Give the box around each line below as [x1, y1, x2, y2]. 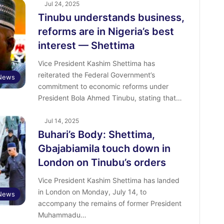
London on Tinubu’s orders [37, 156, 166, 169]
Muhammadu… [37, 210, 86, 219]
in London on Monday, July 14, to [37, 187, 146, 196]
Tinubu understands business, [37, 11, 184, 24]
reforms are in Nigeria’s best [37, 25, 174, 38]
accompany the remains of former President [37, 199, 181, 208]
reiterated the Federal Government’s [37, 70, 155, 79]
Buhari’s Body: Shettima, [37, 128, 155, 141]
